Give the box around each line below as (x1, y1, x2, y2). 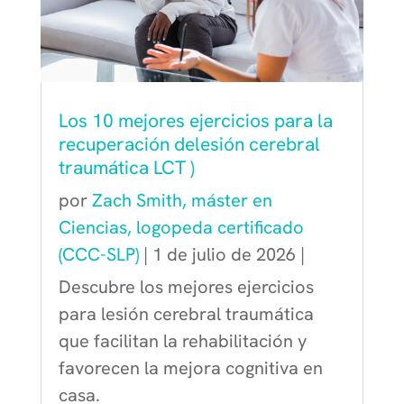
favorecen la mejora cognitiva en (58, 355, 323, 380)
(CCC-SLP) (58, 242, 139, 266)
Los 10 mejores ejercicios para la (58, 108, 333, 133)
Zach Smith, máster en (91, 188, 272, 212)
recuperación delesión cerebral (58, 132, 320, 157)
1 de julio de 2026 (151, 242, 296, 266)
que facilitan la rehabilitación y (58, 328, 307, 353)
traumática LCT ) (58, 155, 195, 180)
